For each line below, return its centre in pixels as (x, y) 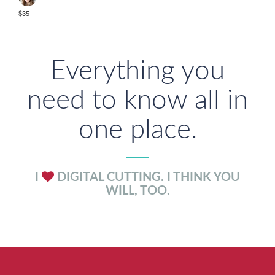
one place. (137, 130)
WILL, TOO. (137, 191)
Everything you (137, 71)
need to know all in (137, 101)
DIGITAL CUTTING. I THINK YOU (147, 177)
